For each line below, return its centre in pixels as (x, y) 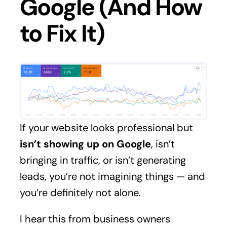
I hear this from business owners (95, 219)
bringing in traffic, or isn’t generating (103, 160)
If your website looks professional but (106, 127)
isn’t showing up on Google (85, 144)
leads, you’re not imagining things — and (112, 176)
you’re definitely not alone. (80, 192)
